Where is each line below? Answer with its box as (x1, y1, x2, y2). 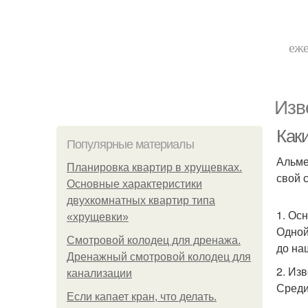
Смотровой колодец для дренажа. (67, 234, 241, 246)
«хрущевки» (67, 211, 129, 223)
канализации (67, 267, 132, 279)
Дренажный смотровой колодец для (67, 251, 251, 263)
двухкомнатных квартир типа (67, 195, 215, 206)
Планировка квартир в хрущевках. (67, 162, 242, 173)
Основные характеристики (67, 178, 202, 190)
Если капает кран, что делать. (67, 291, 217, 302)
